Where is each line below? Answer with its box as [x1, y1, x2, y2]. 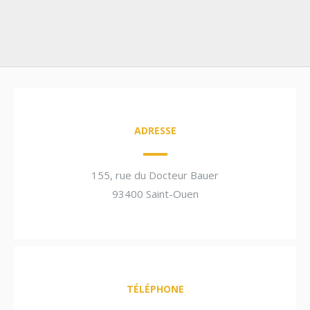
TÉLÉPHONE [126, 282, 184, 295]
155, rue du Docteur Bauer [91, 167, 219, 182]
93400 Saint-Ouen [111, 186, 199, 201]
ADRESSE [134, 123, 176, 137]
